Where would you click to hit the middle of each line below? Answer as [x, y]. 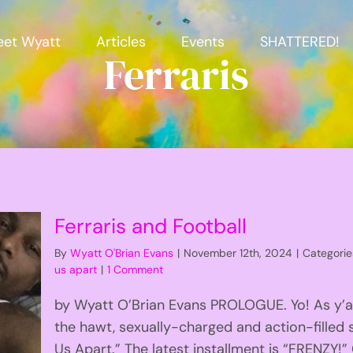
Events [203, 41]
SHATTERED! [299, 41]
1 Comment [136, 269]
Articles [121, 41]
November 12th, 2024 [238, 253]
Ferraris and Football [151, 226]
